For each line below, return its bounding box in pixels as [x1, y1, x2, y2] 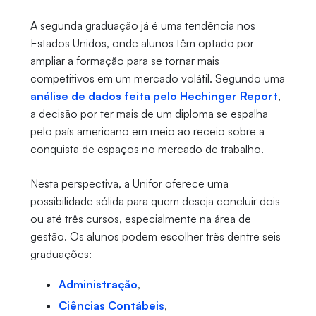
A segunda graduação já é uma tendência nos [30, 18, 255, 33]
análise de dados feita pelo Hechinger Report [30, 89, 278, 104]
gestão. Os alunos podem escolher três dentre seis [30, 229, 281, 244]
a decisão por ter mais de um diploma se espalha [30, 107, 268, 121]
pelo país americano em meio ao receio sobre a [30, 124, 265, 139]
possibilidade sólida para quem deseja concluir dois [30, 194, 280, 209]
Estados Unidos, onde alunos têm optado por [30, 36, 254, 51]
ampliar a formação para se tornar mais [30, 54, 219, 68]
